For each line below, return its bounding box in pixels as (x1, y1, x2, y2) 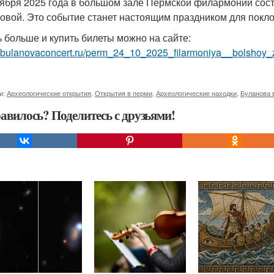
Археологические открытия (7, 88, 91, 98)
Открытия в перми (95, 88, 152, 98)
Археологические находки (156, 88, 237, 98)
